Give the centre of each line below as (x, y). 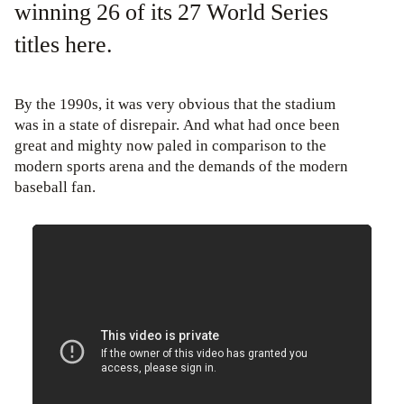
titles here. (64, 45)
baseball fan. (55, 188)
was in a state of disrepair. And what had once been (177, 125)
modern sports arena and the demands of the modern (181, 167)
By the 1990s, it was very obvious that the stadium (175, 105)
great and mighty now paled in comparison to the (170, 146)
